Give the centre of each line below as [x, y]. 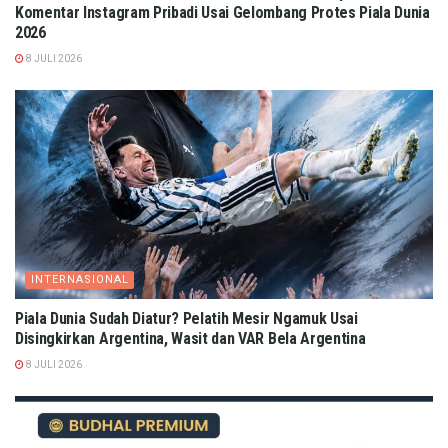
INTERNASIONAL [80, 280]
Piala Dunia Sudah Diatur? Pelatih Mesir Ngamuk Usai [186, 319]
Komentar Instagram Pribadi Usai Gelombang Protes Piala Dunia [222, 13]
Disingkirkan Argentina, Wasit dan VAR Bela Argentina [190, 339]
